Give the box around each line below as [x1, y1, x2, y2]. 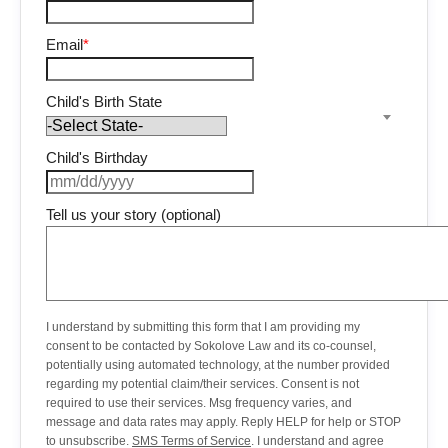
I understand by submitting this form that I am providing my [46, 319, 360, 334]
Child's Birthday [46, 149, 148, 167]
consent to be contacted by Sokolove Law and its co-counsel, [46, 338, 376, 353]
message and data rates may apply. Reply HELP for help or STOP [46, 414, 401, 429]
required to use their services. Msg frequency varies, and [46, 395, 352, 410]
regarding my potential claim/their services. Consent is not [46, 376, 359, 391]
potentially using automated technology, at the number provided [46, 357, 390, 372]
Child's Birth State [46, 93, 162, 111]
